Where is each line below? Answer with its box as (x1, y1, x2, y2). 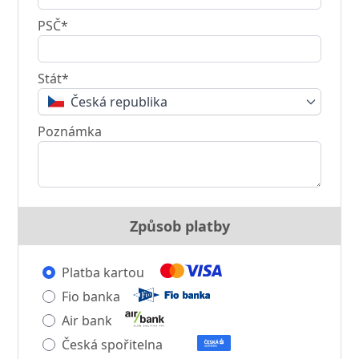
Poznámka (38, 122, 103, 140)
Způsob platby (129, 216, 230, 236)
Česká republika (71, 92, 168, 111)
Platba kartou (62, 263, 145, 281)
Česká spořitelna (62, 335, 163, 353)
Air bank (62, 311, 113, 329)
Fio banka (62, 287, 121, 305)
